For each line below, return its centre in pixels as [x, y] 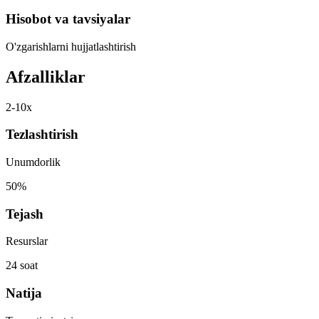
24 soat [22, 266]
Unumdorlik [33, 162]
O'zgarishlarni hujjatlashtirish [71, 46]
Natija [24, 293]
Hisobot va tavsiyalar [68, 19]
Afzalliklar [46, 77]
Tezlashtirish [42, 135]
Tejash [25, 214]
